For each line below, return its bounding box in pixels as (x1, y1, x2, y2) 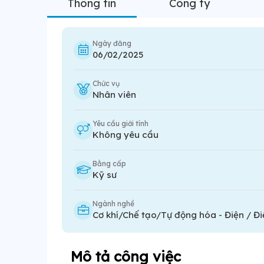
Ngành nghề (93, 199, 134, 208)
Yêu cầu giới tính (93, 119, 148, 128)
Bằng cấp (93, 159, 126, 168)
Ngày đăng (93, 39, 131, 48)
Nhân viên (93, 89, 136, 100)
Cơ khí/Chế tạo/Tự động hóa (93, 209, 216, 220)
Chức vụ (93, 79, 120, 88)
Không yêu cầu (93, 129, 159, 140)
